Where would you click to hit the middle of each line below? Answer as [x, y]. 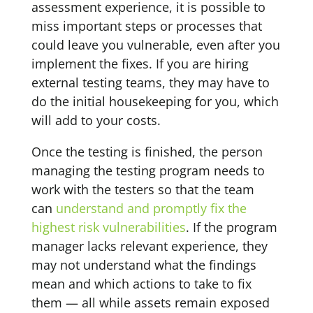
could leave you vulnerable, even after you [155, 45]
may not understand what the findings [144, 265]
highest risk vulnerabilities [108, 227]
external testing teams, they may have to [150, 82]
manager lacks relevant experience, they [149, 246]
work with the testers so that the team [143, 189]
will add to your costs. [96, 120]
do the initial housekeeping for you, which [155, 101]
